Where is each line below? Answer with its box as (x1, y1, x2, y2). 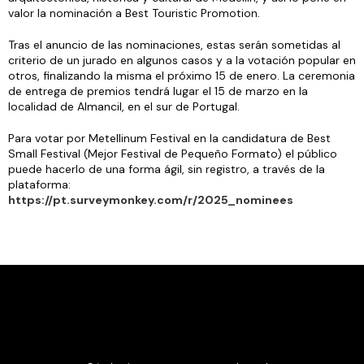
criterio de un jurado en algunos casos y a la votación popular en (8, 53, 356, 67)
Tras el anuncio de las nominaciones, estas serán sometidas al (8, 37, 340, 52)
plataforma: (8, 177, 71, 192)
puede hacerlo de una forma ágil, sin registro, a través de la (8, 162, 325, 176)
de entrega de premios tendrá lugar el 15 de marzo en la (8, 84, 308, 98)
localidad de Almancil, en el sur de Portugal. (8, 99, 240, 114)
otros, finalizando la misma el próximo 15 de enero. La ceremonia (8, 68, 355, 83)
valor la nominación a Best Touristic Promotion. (8, 6, 260, 20)
